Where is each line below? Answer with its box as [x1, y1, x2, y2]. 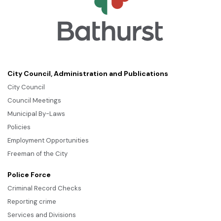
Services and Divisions [7, 210, 76, 219]
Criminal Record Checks [7, 184, 81, 192]
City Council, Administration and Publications [7, 69, 168, 78]
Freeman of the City [7, 149, 68, 158]
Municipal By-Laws [7, 109, 65, 118]
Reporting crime [7, 197, 56, 206]
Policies [7, 122, 31, 131]
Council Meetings [7, 96, 61, 105]
